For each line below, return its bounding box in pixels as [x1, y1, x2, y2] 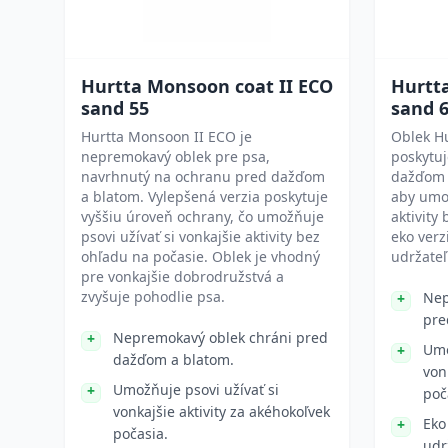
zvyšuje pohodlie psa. [81, 287, 225, 306]
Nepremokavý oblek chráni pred [113, 328, 328, 347]
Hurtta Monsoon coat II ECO [81, 74, 333, 98]
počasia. [113, 424, 168, 443]
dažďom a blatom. [113, 350, 234, 369]
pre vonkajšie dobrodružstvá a [81, 267, 284, 286]
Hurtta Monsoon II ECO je [81, 127, 252, 146]
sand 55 [81, 96, 149, 120]
